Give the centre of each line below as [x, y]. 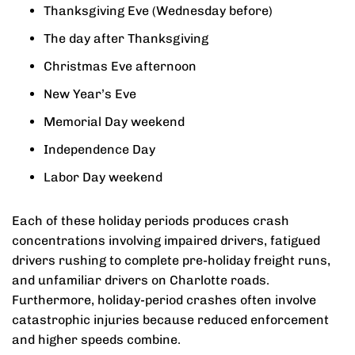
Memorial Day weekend [114, 122]
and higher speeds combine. [96, 340]
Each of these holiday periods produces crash [151, 221]
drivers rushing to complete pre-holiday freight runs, [171, 260]
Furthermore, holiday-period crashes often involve [164, 300]
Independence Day [99, 149]
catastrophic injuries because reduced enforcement [170, 320]
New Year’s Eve [90, 94]
